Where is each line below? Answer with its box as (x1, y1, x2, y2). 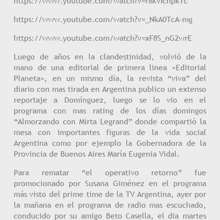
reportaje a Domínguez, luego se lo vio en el (14, 94, 206, 105)
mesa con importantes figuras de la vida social (14, 127, 206, 137)
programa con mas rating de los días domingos (14, 105, 206, 116)
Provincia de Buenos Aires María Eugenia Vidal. (14, 148, 180, 159)
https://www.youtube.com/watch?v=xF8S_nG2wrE (14, 32, 192, 43)
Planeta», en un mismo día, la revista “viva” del (14, 73, 206, 83)
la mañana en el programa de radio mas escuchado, (14, 199, 206, 210)
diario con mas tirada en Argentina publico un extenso (14, 83, 206, 94)
